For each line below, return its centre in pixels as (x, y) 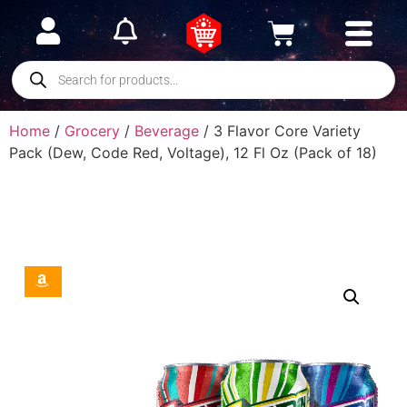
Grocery (92, 131)
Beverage (167, 131)
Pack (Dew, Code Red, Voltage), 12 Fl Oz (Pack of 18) (193, 153)
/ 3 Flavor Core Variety (280, 131)
